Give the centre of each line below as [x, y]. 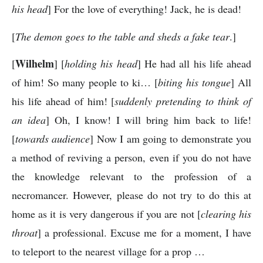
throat [25, 232]
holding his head [101, 63]
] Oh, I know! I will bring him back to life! [149, 120]
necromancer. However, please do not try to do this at [131, 195]
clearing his [226, 214]
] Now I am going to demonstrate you [171, 139]
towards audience [53, 139]
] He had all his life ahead [194, 63]
